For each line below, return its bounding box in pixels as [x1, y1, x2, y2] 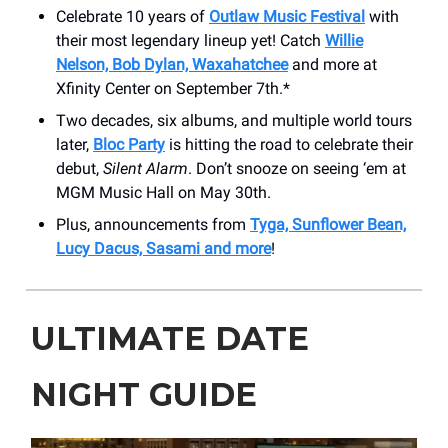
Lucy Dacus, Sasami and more [56, 238, 271, 258]
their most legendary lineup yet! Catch [56, 30, 325, 50]
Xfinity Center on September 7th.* [56, 78, 290, 98]
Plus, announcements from [56, 214, 250, 234]
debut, [56, 158, 103, 178]
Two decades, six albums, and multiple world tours [56, 110, 412, 130]
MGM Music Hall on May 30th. [56, 182, 271, 202]
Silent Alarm [103, 158, 188, 178]
